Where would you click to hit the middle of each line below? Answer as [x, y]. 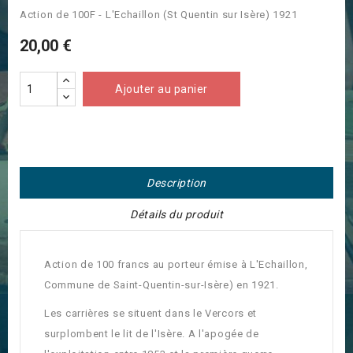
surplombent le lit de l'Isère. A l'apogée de [152, 334]
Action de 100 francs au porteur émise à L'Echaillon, [176, 265]
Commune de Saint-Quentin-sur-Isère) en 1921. [162, 285]
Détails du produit [176, 215]
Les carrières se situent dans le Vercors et [151, 314]
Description [176, 183]
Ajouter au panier [162, 89]
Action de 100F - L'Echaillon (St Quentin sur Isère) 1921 [159, 15]
